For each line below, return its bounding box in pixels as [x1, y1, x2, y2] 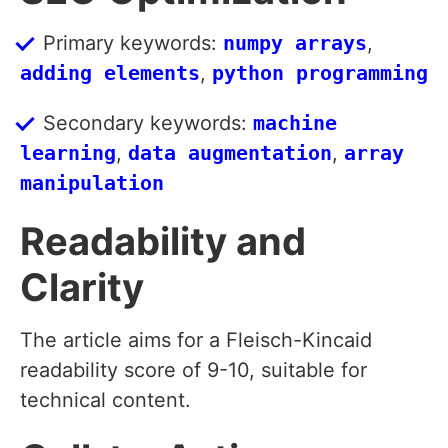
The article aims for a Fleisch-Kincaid [20, 328, 372, 353]
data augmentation [128, 141, 332, 166]
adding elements [20, 61, 200, 86]
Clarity [20, 264, 144, 311]
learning [20, 141, 116, 166]
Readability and [20, 218, 306, 265]
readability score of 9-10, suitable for [20, 358, 367, 383]
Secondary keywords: [43, 111, 253, 136]
